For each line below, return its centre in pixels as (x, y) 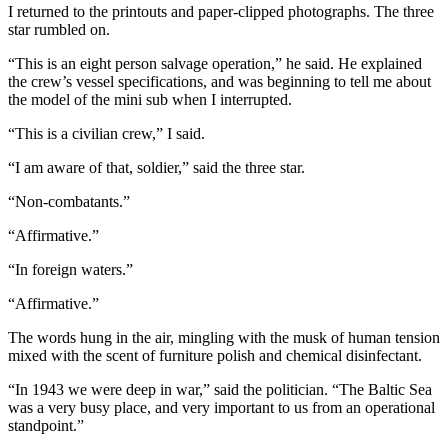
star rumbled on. (59, 29)
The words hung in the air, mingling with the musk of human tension (224, 337)
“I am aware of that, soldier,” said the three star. (156, 167)
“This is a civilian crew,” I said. (106, 133)
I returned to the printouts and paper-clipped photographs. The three (221, 11)
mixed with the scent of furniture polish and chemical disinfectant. (215, 355)
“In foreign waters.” (70, 269)
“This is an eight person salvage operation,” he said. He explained (215, 63)
